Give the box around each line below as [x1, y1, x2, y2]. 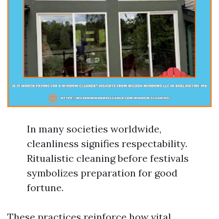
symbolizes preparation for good [27, 167, 177, 179]
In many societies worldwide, [27, 123, 161, 135]
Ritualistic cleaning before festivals [27, 152, 189, 164]
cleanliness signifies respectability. [27, 137, 187, 150]
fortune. [27, 181, 64, 194]
